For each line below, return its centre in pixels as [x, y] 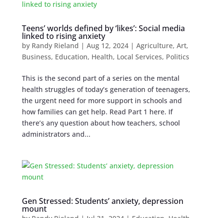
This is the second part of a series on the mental [100, 78]
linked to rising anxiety [63, 36]
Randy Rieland [55, 46]
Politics [177, 57]
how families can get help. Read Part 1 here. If [97, 112]
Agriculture [154, 46]
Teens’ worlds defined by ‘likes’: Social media [103, 28]
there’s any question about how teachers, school [101, 123]
